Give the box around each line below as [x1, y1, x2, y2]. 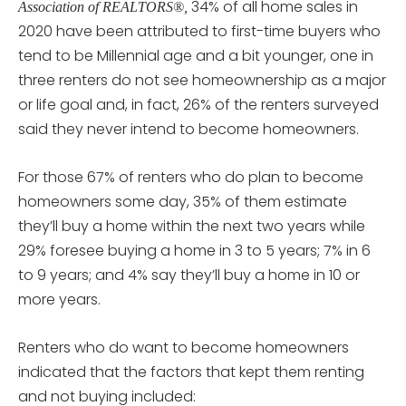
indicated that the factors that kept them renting [18, 361, 364, 382]
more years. [18, 288, 101, 310]
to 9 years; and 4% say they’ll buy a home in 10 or [18, 264, 360, 285]
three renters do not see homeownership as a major [18, 69, 386, 91]
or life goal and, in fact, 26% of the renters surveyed [18, 93, 379, 115]
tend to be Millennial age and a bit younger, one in [18, 44, 373, 66]
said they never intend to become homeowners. [18, 118, 359, 140]
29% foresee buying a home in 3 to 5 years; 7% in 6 [18, 239, 371, 261]
